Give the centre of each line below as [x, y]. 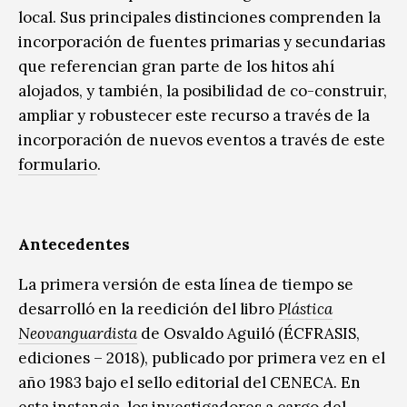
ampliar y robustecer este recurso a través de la [194, 115]
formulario [58, 164]
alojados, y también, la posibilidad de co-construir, [203, 90]
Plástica [305, 308]
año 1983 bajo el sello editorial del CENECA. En [189, 382]
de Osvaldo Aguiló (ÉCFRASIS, [248, 333]
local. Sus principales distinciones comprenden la [199, 17]
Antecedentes [76, 244]
